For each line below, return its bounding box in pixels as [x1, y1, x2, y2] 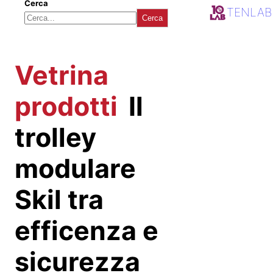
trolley [15, 121, 96, 154]
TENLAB [227, 4, 272, 19]
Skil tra [15, 183, 104, 216]
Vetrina [15, 59, 108, 91]
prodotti [15, 90, 124, 122]
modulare [15, 152, 136, 185]
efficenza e [15, 214, 158, 247]
